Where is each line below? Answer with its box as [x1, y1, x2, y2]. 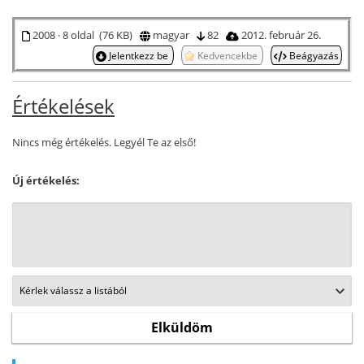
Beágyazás [287, 48, 339, 62]
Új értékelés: [12, 172, 80, 188]
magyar [149, 27, 197, 42]
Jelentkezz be [106, 48, 171, 62]
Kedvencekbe [197, 48, 258, 62]
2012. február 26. [238, 27, 326, 42]
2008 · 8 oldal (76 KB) [29, 27, 140, 42]
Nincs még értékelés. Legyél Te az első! [12, 134, 196, 149]
